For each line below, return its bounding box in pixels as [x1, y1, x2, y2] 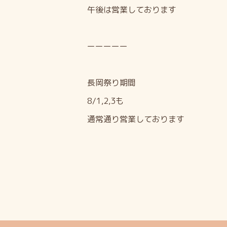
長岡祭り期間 [87, 77, 136, 89]
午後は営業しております [87, 4, 176, 16]
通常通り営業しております [87, 113, 184, 125]
